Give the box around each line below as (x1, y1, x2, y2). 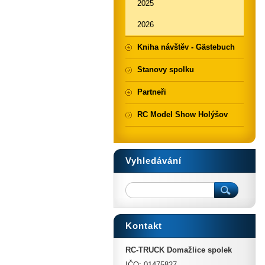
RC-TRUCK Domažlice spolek (125, 245, 232, 254)
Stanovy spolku (137, 65, 194, 74)
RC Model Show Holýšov (137, 110, 228, 119)
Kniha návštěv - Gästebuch (137, 43, 235, 51)
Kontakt (125, 221, 162, 231)
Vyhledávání (125, 156, 182, 166)
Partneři (137, 88, 166, 96)
